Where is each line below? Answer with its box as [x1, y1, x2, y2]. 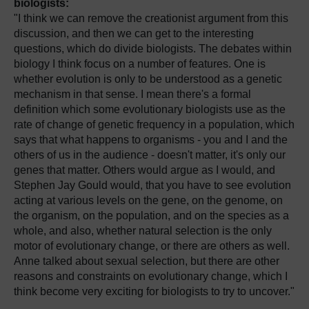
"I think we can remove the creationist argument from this [14, 12, 288, 24]
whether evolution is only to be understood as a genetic [14, 73, 282, 85]
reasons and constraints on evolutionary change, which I [14, 270, 288, 282]
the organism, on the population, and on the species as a [14, 210, 289, 221]
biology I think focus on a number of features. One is [14, 58, 266, 70]
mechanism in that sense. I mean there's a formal [14, 88, 251, 100]
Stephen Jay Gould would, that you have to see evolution [14, 179, 291, 191]
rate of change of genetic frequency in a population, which [14, 119, 295, 130]
